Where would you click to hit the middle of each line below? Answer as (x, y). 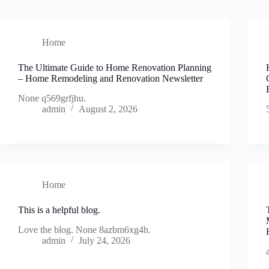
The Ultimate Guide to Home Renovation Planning (115, 68)
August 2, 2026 (108, 109)
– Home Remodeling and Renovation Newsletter (110, 78)
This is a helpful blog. (59, 210)
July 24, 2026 (104, 240)
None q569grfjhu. (52, 98)
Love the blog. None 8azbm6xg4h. (84, 229)
